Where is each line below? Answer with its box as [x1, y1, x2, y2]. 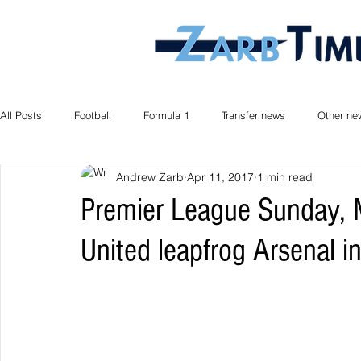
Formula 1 [143, 109, 189, 122]
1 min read [257, 169, 313, 185]
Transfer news [222, 109, 285, 122]
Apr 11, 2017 [187, 169, 254, 185]
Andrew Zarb [116, 169, 184, 185]
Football [74, 109, 111, 122]
